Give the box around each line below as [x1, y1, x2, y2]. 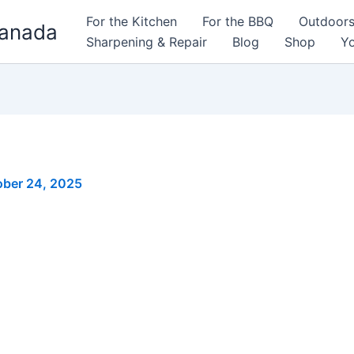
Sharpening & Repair [86, 34, 207, 50]
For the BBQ [202, 13, 273, 29]
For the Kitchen [86, 13, 177, 29]
